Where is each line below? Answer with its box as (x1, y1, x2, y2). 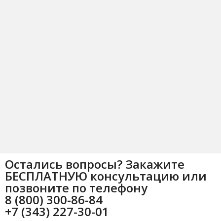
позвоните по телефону (5, 179, 148, 196)
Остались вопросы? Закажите (5, 155, 185, 172)
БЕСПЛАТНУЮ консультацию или (5, 167, 207, 184)
